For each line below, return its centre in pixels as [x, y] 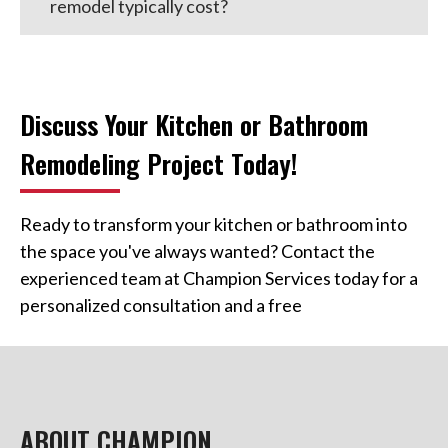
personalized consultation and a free [161, 304]
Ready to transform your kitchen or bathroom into [213, 223]
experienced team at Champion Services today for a [219, 277]
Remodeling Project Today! [158, 163]
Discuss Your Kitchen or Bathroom [194, 124]
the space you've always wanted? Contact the [197, 250]
